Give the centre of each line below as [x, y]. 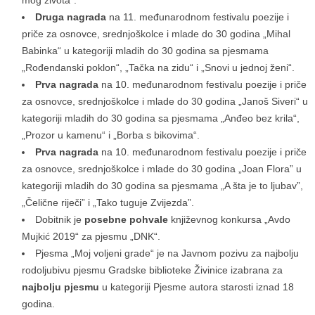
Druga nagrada [71, 17]
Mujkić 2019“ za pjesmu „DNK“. [91, 237]
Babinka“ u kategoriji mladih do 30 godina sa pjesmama [145, 51]
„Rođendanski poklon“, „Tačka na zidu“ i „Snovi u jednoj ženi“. [158, 68]
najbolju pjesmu [60, 287]
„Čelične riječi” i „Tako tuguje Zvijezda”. [108, 203]
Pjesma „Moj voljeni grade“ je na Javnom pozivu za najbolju [167, 253]
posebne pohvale [126, 220]
